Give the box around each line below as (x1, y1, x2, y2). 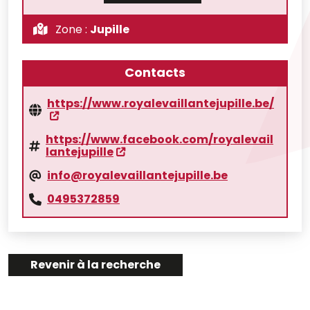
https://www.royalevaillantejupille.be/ (47, 95, 274, 111)
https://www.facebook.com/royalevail (46, 131, 273, 147)
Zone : (55, 21, 87, 37)
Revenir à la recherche (30, 257, 161, 273)
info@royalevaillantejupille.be (47, 167, 228, 183)
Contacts (125, 64, 185, 81)
